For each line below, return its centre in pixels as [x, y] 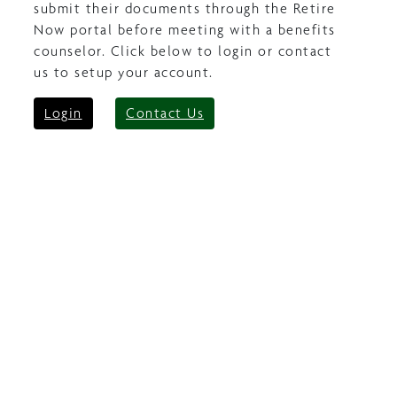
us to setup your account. [124, 72]
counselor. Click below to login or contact [183, 51]
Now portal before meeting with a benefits [185, 29]
